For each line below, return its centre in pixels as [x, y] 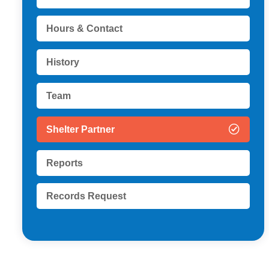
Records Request [86, 196]
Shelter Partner [80, 129]
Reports [65, 163]
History [63, 62]
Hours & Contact [84, 29]
